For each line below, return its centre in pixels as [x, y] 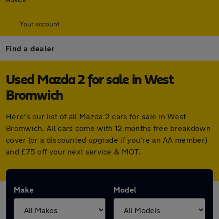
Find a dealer [30, 48]
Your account [40, 24]
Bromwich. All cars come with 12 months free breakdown [108, 128]
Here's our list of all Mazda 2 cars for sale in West [96, 116]
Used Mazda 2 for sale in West [90, 80]
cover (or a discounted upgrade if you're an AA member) [107, 140]
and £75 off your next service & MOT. [73, 151]
